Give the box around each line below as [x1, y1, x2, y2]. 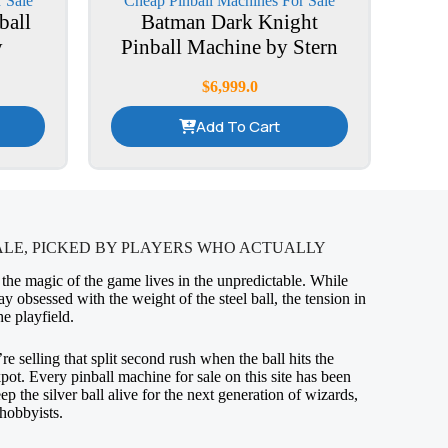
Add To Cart [196, 116, 281, 137]
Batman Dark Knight [141, 10, 319, 34]
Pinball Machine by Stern [121, 35, 339, 59]
